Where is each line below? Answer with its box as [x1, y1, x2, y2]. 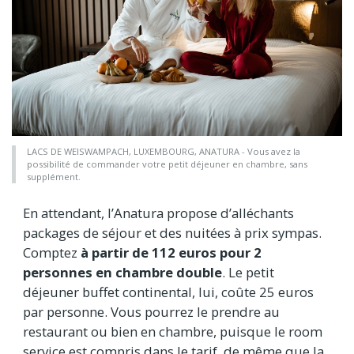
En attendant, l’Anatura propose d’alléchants [23, 203, 294, 222]
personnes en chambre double [23, 262, 222, 281]
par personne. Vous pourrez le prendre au [23, 302, 280, 321]
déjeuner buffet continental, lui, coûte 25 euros [23, 282, 314, 301]
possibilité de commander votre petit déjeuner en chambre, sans [27, 157, 307, 170]
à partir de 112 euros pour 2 [81, 243, 262, 262]
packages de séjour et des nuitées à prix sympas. [23, 223, 322, 242]
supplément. [27, 170, 81, 183]
